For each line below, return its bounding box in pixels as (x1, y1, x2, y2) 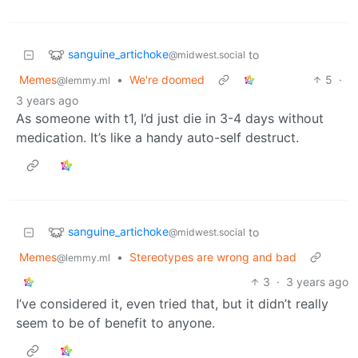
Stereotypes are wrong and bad (129, 249, 296, 264)
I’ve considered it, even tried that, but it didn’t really (16, 295, 328, 312)
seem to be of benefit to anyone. (16, 314, 215, 331)
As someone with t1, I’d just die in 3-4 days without (16, 109, 324, 126)
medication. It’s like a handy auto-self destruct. (16, 129, 299, 145)
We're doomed (129, 72, 205, 86)
